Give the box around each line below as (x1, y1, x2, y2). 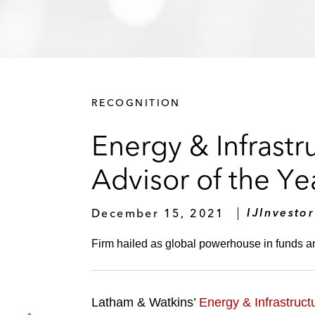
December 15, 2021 (91, 205, 225, 220)
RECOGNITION (91, 96, 181, 109)
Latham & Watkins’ (91, 295, 199, 310)
